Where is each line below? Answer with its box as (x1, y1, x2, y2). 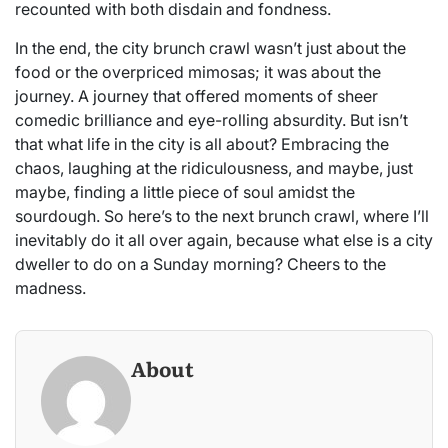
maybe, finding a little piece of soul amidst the (15, 181, 355, 202)
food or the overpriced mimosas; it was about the (15, 61, 381, 82)
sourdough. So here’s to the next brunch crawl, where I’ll (15, 205, 429, 226)
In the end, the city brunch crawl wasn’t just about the (15, 37, 406, 58)
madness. (15, 277, 86, 298)
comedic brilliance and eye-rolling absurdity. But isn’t (15, 109, 408, 130)
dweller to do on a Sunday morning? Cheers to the (15, 253, 386, 274)
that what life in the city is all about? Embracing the (15, 133, 389, 154)
